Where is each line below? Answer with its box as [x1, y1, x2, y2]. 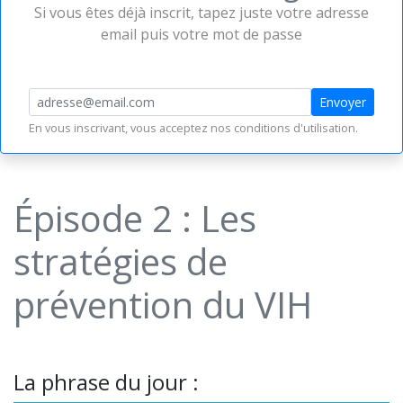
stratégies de [13, 237, 228, 286]
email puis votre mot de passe [101, 24, 302, 44]
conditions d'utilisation [234, 120, 355, 136]
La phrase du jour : [13, 367, 199, 397]
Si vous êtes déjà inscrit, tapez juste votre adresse [34, 3, 369, 22]
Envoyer [319, 94, 366, 111]
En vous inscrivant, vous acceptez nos [29, 120, 234, 136]
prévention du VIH [13, 280, 312, 329]
